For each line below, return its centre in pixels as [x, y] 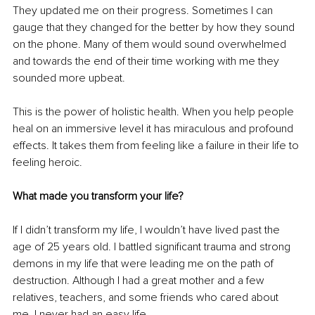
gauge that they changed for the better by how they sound [155, 28]
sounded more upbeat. [69, 78]
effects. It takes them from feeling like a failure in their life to [157, 146]
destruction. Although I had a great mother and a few [140, 281]
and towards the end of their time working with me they [147, 62]
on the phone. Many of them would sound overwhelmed [151, 45]
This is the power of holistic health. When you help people [155, 112]
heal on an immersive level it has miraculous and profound [154, 129]
